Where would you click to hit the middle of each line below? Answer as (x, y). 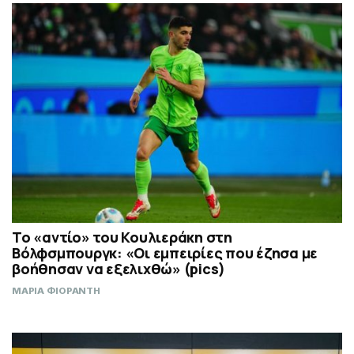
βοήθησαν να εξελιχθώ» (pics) (119, 268)
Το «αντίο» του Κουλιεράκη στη (122, 237)
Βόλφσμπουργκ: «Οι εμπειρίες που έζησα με (165, 252)
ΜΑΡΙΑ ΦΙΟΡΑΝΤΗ (56, 290)
